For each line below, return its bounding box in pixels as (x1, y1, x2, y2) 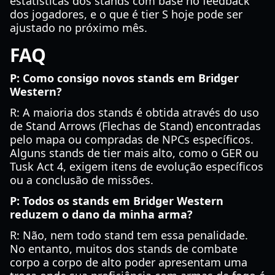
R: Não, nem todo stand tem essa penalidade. (10, 228, 248, 242)
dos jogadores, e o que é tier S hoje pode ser (10, 7, 242, 21)
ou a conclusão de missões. (10, 172, 153, 187)
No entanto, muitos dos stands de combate (10, 241, 238, 256)
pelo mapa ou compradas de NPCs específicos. (10, 132, 254, 147)
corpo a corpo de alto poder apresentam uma (10, 255, 247, 269)
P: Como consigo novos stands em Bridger (10, 71, 239, 85)
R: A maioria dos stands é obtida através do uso (10, 105, 259, 120)
